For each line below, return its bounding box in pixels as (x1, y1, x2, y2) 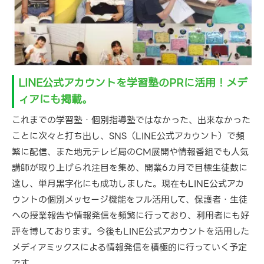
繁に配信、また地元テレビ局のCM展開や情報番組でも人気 (12, 145, 249, 160)
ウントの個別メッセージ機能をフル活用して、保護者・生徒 (12, 193, 247, 207)
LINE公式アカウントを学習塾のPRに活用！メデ (18, 74, 247, 92)
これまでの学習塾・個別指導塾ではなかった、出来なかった (12, 113, 250, 128)
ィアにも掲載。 (18, 91, 93, 108)
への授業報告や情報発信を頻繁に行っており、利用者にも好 (12, 209, 249, 223)
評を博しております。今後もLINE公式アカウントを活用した (12, 225, 249, 239)
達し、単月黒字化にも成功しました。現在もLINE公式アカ (12, 177, 244, 192)
